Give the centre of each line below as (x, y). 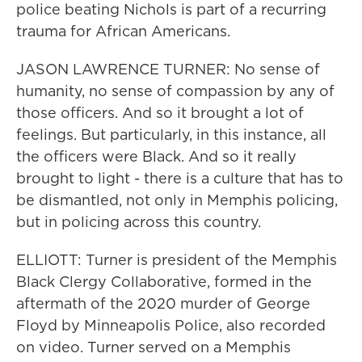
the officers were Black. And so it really (156, 156)
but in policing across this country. (139, 222)
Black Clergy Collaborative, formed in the (164, 282)
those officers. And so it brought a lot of (160, 113)
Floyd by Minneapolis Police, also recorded (171, 325)
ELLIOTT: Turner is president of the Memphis (177, 260)
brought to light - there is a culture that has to (180, 178)
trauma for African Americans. (123, 31)
